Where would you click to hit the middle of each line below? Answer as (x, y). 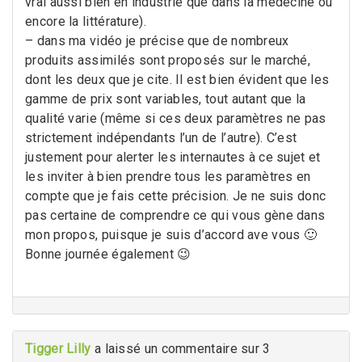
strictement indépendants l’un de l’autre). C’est (161, 137)
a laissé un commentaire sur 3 (182, 348)
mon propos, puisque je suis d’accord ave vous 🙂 (171, 234)
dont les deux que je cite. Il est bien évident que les (177, 79)
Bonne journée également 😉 (108, 254)
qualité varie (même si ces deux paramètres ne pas (176, 118)
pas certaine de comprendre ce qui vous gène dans (175, 215)
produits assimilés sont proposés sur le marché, (168, 60)
